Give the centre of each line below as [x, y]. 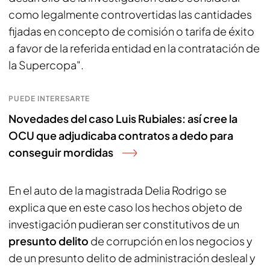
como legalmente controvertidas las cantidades [130, 14]
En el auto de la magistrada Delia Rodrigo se [118, 190]
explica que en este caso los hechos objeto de [125, 207]
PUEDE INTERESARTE [49, 99]
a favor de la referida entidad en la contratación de [134, 48]
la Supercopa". [46, 65]
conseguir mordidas [61, 152]
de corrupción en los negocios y [171, 241]
